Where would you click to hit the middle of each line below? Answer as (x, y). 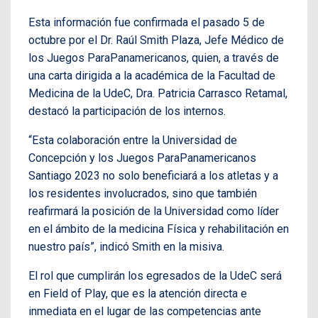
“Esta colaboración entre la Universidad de (133, 140)
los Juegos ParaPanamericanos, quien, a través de (154, 57)
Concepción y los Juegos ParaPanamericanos (142, 158)
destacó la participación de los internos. (127, 111)
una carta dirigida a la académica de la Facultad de (152, 75)
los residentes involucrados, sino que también (143, 193)
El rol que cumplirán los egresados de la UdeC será (155, 275)
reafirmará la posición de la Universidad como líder (154, 211)
